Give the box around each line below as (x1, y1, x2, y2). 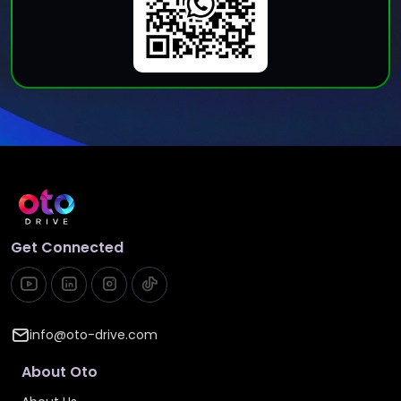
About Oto (21, 362, 98, 383)
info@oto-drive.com (30, 326, 158, 345)
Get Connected (11, 237, 124, 259)
